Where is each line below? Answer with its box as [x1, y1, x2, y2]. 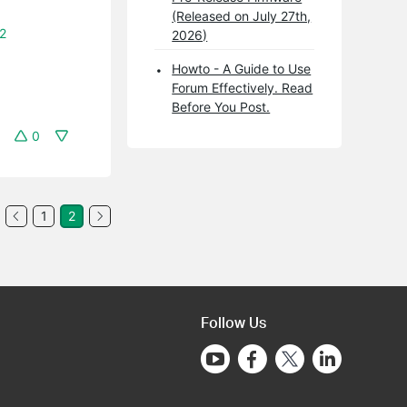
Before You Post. [172, 98, 271, 114]
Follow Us [201, 313, 266, 332]
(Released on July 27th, [172, 7, 312, 24]
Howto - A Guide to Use [172, 60, 312, 76]
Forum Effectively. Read [172, 79, 313, 95]
